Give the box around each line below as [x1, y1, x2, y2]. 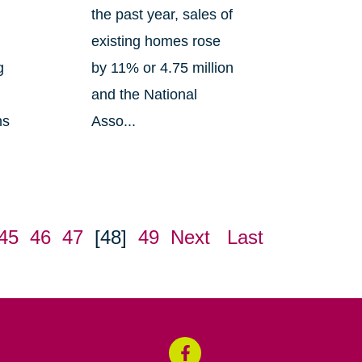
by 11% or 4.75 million [90, 60, 234, 77]
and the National [90, 86, 197, 103]
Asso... [90, 113, 136, 130]
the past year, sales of [90, 6, 233, 23]
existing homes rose [90, 33, 221, 50]
